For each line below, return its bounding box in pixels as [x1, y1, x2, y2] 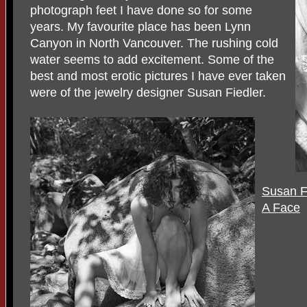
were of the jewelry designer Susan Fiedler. [30, 86, 266, 99]
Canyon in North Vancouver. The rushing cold [30, 36, 278, 50]
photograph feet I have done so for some [30, 3, 252, 17]
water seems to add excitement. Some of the [30, 53, 274, 66]
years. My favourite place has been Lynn [30, 20, 251, 34]
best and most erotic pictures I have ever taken [30, 69, 286, 83]
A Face [262, 201, 300, 214]
